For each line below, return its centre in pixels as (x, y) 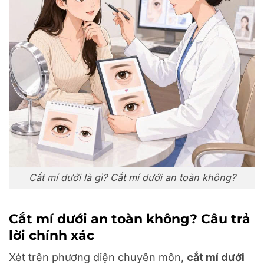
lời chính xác (52, 235)
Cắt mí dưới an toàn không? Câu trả (130, 218)
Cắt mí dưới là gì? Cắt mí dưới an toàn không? (132, 178)
